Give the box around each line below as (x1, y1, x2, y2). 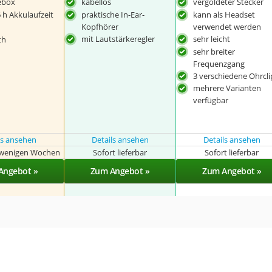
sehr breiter (193, 46, 236, 57)
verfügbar (193, 95, 229, 106)
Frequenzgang (193, 58, 245, 69)
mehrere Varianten (193, 83, 262, 94)
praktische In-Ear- (81, 8, 144, 20)
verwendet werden (193, 21, 262, 32)
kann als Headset (193, 8, 256, 20)
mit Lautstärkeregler (81, 33, 155, 44)
